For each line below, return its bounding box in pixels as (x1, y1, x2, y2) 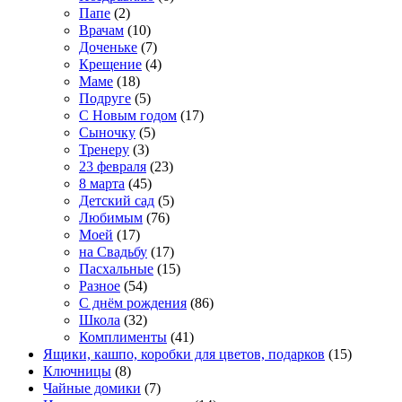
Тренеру (79, 141, 129, 157)
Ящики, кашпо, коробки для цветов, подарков (43, 346, 325, 363)
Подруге (79, 90, 131, 106)
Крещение (79, 56, 142, 72)
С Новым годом (79, 107, 177, 123)
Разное (79, 277, 120, 293)
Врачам (79, 22, 124, 38)
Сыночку (79, 124, 135, 140)
